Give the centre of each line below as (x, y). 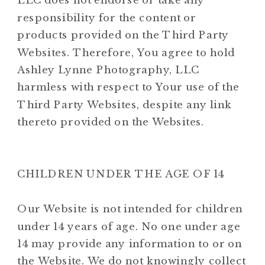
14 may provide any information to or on (130, 244)
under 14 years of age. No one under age (129, 226)
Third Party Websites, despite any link (125, 105)
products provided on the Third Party (123, 35)
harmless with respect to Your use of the (128, 87)
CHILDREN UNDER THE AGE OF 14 (121, 174)
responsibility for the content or (107, 18)
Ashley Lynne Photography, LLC (108, 70)
